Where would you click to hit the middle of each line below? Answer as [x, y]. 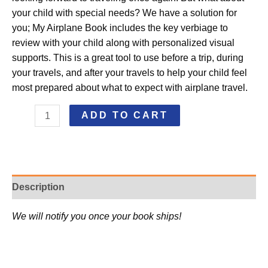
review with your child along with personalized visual [123, 43]
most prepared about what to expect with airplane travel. [130, 88]
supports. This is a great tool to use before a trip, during [128, 58]
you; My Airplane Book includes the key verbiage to [120, 28]
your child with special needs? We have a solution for [124, 13]
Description [38, 187]
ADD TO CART [125, 115]
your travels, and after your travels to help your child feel [130, 73]
